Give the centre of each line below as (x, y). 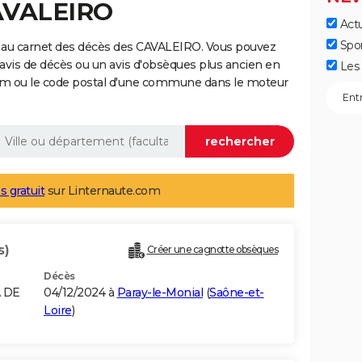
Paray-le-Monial (160, 293)
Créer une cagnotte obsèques (212, 250)
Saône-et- (237, 293)
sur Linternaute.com (102, 191)
